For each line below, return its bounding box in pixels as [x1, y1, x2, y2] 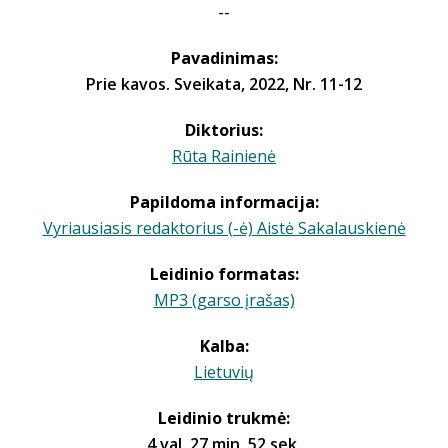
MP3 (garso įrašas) [153, 289, 295, 311]
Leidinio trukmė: [158, 407, 290, 429]
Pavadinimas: [170, 47, 278, 69]
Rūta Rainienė [172, 145, 276, 167]
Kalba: [199, 335, 249, 357]
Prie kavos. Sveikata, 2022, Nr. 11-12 [86, 73, 362, 95]
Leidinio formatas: [149, 263, 299, 285]
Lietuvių [194, 361, 254, 383]
